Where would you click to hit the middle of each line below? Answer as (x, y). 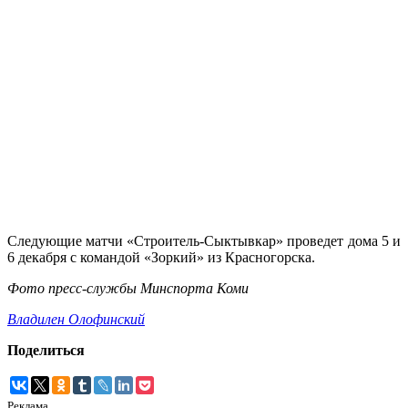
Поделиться (46, 351)
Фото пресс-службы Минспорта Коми (128, 289)
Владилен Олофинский (76, 320)
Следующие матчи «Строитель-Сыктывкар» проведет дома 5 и (204, 241)
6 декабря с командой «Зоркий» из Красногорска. (161, 258)
